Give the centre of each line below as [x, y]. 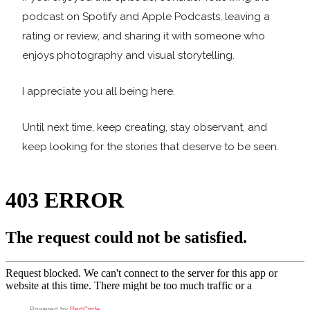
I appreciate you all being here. [99, 91]
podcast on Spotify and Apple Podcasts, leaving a [146, 17]
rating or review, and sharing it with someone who [144, 36]
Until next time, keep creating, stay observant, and [145, 127]
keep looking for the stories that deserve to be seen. [151, 147]
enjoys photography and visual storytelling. [128, 55]
